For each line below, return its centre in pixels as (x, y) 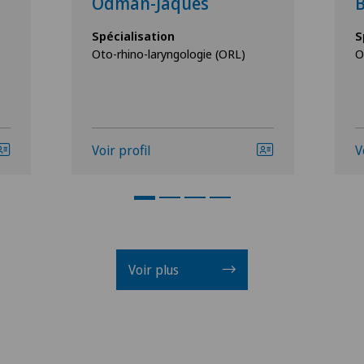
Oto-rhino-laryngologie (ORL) (169, 54)
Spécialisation (133, 36)
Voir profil (121, 150)
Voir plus (155, 270)
